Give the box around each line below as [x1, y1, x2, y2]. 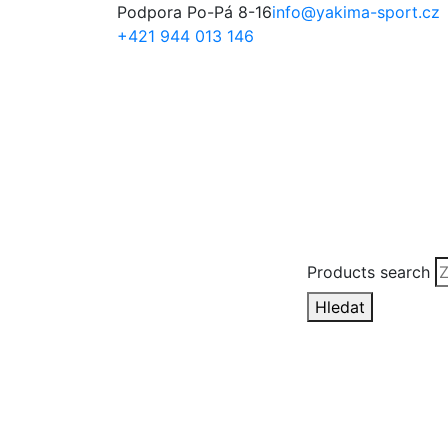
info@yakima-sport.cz [272, 2, 440, 22]
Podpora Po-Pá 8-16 [117, 2, 272, 22]
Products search [307, 262, 430, 282]
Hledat [315, 297, 365, 317]
